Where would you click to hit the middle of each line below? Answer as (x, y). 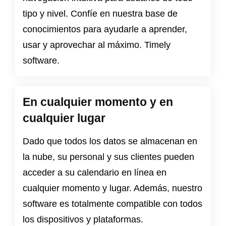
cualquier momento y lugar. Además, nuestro (112, 188)
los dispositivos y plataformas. (83, 220)
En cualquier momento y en (98, 102)
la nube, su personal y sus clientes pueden (108, 157)
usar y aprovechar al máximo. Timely (97, 45)
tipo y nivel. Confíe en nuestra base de (100, 14)
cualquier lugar (64, 118)
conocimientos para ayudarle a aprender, (105, 30)
